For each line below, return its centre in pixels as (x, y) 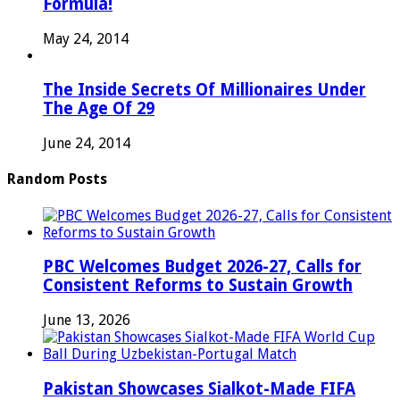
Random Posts (57, 179)
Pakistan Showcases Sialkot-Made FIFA (199, 388)
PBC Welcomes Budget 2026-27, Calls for (202, 267)
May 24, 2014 (86, 38)
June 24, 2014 (87, 144)
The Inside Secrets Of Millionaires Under (204, 90)
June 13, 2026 (87, 321)
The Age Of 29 (99, 109)
